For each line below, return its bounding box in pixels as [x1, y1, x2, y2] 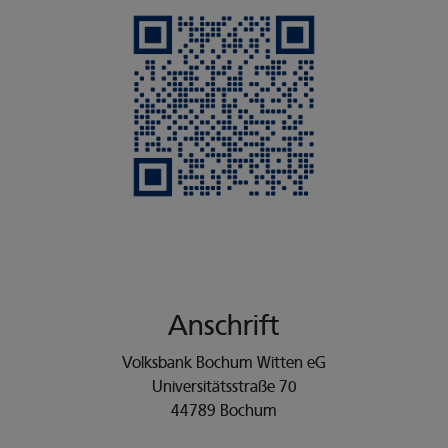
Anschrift [168, 309, 280, 343]
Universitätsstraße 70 [151, 377, 297, 397]
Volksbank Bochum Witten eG [122, 353, 326, 373]
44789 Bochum [171, 401, 277, 421]
